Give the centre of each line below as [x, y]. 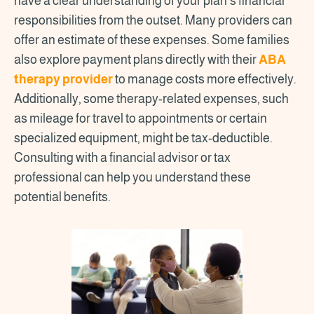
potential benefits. [63, 197]
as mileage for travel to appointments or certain [141, 118]
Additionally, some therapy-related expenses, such [151, 98]
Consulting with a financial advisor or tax [122, 157]
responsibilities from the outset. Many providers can [153, 20]
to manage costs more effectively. [205, 79]
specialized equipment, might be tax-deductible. [143, 138]
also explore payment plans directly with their [136, 59]
